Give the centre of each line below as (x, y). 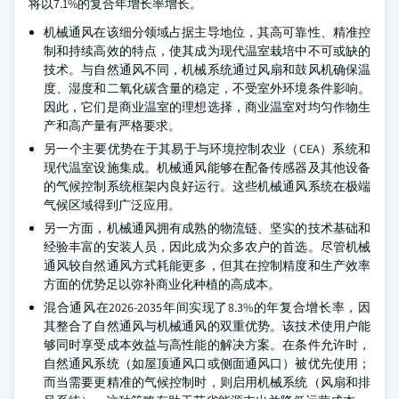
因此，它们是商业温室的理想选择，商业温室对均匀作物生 (207, 106)
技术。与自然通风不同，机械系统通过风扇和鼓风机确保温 (207, 69)
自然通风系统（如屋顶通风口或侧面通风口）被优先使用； (207, 363)
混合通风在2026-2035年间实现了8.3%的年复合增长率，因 (207, 307)
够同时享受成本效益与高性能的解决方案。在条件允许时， (207, 344)
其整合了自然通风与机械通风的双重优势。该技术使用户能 (207, 326)
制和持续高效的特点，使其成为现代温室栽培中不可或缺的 (207, 50)
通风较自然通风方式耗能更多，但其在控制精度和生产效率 (207, 265)
